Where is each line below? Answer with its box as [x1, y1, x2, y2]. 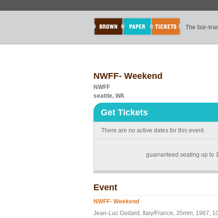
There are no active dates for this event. [101, 127, 205, 134]
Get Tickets [101, 108, 148, 117]
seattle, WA [93, 92, 125, 99]
